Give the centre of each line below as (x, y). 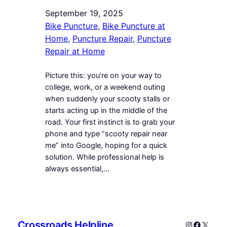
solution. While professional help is (104, 157)
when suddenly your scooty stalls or (107, 99)
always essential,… (77, 168)
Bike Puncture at (134, 26)
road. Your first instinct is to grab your (110, 122)
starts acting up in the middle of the (106, 110)
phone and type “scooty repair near (106, 134)
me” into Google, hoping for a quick (106, 145)
